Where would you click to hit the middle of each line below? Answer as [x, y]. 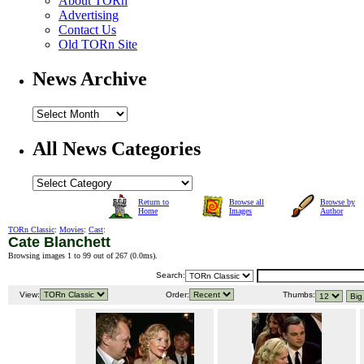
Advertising [89, 15]
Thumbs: [298, 295]
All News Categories [117, 148]
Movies [71, 230]
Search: [171, 275]
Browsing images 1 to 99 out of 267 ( [70, 256]
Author [331, 211]
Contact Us [87, 29]
